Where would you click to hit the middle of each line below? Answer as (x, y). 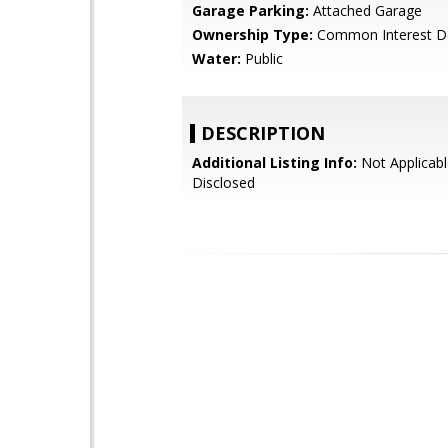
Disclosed (223, 182)
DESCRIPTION (263, 133)
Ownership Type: (252, 34)
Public (262, 58)
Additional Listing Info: (274, 162)
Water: (216, 58)
